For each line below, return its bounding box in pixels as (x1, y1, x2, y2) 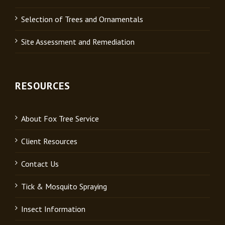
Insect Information (21, 203, 85, 214)
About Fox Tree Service (21, 113, 99, 124)
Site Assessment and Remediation (21, 36, 135, 47)
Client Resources (21, 136, 77, 146)
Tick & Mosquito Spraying (21, 181, 107, 191)
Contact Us (21, 158, 59, 169)
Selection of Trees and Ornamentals (21, 14, 143, 24)
